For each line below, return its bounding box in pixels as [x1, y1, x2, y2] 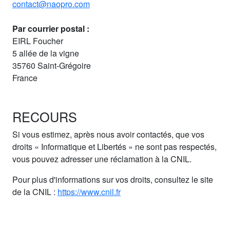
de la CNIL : [12, 185, 57, 198]
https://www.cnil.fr [57, 185, 121, 198]
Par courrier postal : [12, 22, 89, 34]
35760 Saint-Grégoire [12, 59, 91, 71]
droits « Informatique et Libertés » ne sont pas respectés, [12, 140, 217, 152]
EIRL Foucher [12, 34, 63, 47]
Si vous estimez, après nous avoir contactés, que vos [12, 128, 204, 140]
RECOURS [12, 107, 77, 126]
